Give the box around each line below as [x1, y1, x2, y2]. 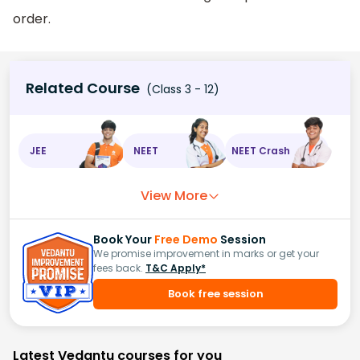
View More [140, 186, 207, 206]
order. [13, 9, 51, 28]
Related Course [26, 78, 140, 99]
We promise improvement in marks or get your [93, 247, 319, 261]
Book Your [93, 231, 154, 248]
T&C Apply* [145, 261, 206, 276]
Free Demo [154, 231, 218, 248]
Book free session [167, 286, 264, 302]
